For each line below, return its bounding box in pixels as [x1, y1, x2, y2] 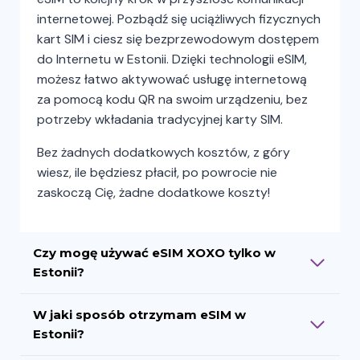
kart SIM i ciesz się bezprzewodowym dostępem [37, 30, 319, 47]
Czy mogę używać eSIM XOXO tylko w [33, 244, 276, 260]
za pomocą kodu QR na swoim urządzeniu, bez [37, 90, 308, 108]
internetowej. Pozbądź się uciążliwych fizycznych [37, 10, 321, 27]
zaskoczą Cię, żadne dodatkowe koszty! [37, 183, 270, 201]
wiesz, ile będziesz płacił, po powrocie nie [37, 163, 277, 181]
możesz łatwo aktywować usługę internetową [37, 70, 307, 88]
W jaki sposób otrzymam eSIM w [33, 306, 246, 322]
